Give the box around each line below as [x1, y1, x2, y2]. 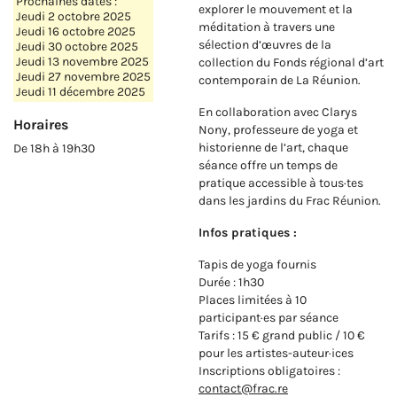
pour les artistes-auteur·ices [198, 346, 354, 362]
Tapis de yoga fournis [198, 257, 316, 273]
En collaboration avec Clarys [198, 105, 357, 121]
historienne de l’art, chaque [198, 140, 348, 156]
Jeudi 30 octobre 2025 [15, 39, 138, 55]
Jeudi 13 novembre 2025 [15, 54, 149, 70]
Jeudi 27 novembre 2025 [15, 69, 151, 85]
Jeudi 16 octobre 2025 [15, 24, 136, 40]
